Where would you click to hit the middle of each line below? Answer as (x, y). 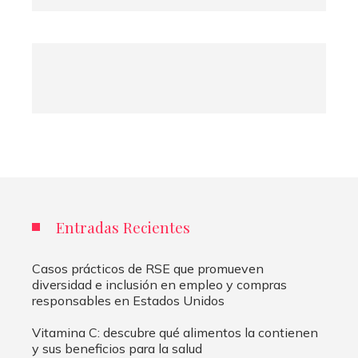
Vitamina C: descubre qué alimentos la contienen (175, 332)
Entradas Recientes (123, 227)
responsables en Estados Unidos (128, 300)
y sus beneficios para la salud (117, 348)
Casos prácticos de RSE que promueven (148, 268)
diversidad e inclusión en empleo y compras (159, 284)
